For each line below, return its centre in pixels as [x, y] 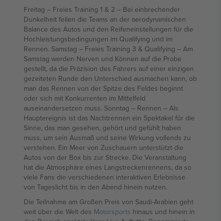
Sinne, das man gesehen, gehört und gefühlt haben [102, 128]
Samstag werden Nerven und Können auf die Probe [103, 59]
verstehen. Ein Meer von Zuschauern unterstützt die [104, 147]
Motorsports [112, 212]
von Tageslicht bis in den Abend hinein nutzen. [95, 187]
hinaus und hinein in [163, 212]
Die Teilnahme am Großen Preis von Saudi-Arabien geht [109, 202]
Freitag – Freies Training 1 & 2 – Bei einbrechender [102, 9]
